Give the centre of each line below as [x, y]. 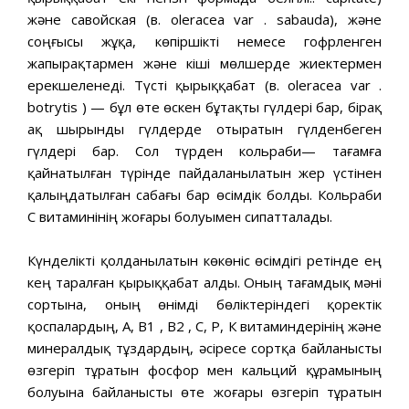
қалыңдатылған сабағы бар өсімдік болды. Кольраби [204, 194]
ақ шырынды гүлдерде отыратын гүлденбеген [204, 128]
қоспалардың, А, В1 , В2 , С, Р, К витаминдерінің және [204, 325]
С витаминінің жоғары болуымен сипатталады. [180, 216]
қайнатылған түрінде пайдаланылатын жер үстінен [204, 172]
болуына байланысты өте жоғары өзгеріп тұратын [204, 391]
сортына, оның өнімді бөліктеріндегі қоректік [204, 304]
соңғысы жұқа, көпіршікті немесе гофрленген [204, 41]
